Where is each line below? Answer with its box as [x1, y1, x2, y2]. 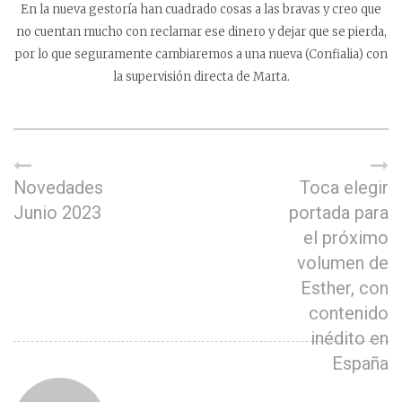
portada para [289, 202, 389, 224]
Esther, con [301, 277, 389, 300]
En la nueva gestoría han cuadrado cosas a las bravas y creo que [21, 2, 381, 18]
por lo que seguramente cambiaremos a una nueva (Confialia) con [14, 47, 388, 63]
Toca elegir [300, 177, 389, 199]
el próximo [303, 227, 389, 249]
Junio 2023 [13, 202, 101, 224]
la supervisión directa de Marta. [112, 69, 290, 85]
